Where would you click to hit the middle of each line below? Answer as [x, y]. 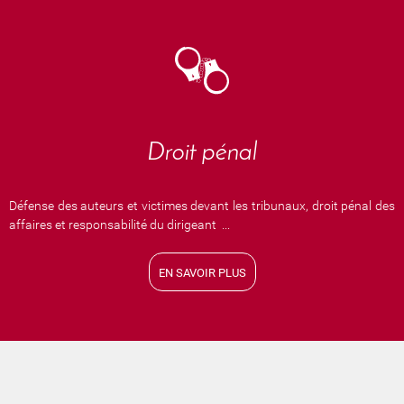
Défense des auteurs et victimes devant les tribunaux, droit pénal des [202, 205]
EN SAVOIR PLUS [202, 272]
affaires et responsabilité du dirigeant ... [119, 224]
